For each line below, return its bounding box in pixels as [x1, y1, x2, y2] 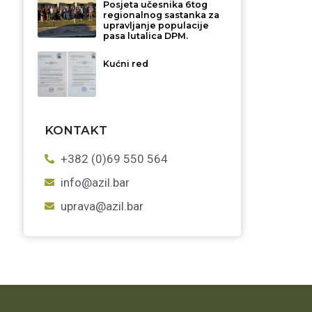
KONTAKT [45, 123, 107, 137]
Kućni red [103, 58, 149, 69]
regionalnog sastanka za [103, 9, 220, 20]
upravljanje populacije [103, 19, 210, 31]
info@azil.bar [60, 175, 130, 189]
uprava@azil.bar [60, 198, 143, 213]
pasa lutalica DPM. [103, 30, 189, 41]
